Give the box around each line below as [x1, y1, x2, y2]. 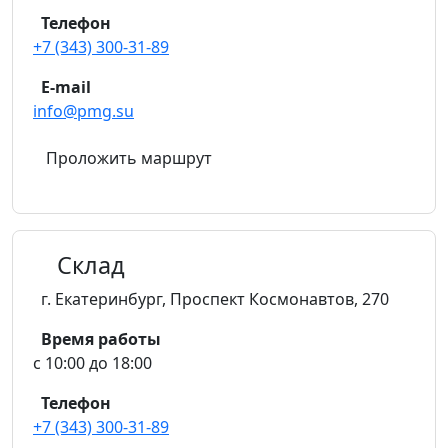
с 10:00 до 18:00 [33, 352, 152, 374]
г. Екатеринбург [41, 288, 162, 310]
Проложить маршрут [46, 147, 212, 169]
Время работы [41, 328, 161, 350]
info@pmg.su [33, 100, 134, 122]
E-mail [41, 76, 91, 98]
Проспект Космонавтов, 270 [170, 288, 389, 310]
